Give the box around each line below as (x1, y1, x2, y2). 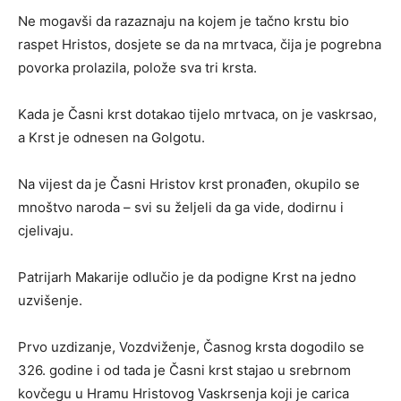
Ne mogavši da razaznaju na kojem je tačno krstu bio (18, 13, 349, 30)
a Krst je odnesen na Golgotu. (18, 129, 205, 147)
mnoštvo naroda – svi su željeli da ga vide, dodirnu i (18, 199, 344, 217)
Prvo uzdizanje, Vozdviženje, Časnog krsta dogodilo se (18, 338, 364, 356)
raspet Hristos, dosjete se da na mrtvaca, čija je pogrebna (18, 36, 381, 54)
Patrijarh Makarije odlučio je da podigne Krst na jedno (18, 269, 356, 286)
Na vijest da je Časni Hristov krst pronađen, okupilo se (18, 175, 360, 193)
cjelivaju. (18, 222, 73, 240)
